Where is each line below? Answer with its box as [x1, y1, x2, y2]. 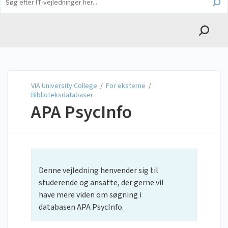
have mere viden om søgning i [39, 189, 141, 201]
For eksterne [106, 81, 146, 91]
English [194, 3, 221, 14]
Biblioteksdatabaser [31, 90, 93, 100]
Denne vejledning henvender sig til [39, 165, 158, 177]
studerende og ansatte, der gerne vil [39, 177, 164, 189]
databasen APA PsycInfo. [39, 202, 124, 213]
